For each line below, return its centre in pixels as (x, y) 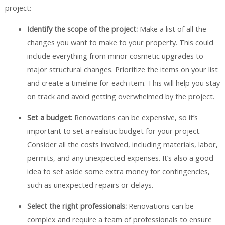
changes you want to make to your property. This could (120, 42)
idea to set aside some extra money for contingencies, (118, 172)
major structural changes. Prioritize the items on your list (122, 69)
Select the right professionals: (77, 206)
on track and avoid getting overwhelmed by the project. (121, 96)
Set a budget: (49, 117)
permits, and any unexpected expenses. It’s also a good (120, 158)
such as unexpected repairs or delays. (90, 185)
